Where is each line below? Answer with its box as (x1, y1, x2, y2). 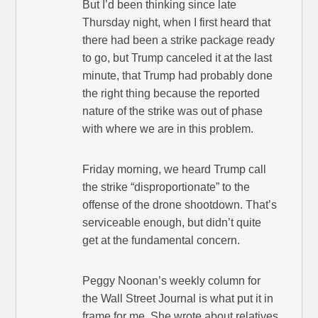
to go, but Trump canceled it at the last (82, 52, 273, 65)
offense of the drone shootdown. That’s (82, 199, 278, 212)
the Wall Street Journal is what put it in (82, 292, 274, 305)
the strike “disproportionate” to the (82, 181, 251, 194)
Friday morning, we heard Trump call (82, 163, 267, 176)
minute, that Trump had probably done (82, 70, 273, 82)
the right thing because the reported (82, 87, 261, 100)
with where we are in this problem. (82, 123, 254, 136)
